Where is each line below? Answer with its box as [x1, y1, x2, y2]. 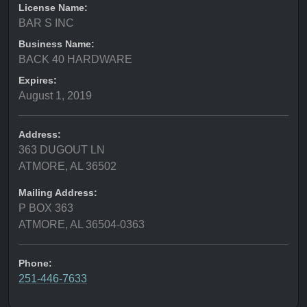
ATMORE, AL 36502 [19, 160, 116, 172]
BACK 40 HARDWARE [19, 53, 132, 65]
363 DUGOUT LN [19, 144, 105, 156]
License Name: [19, 2, 88, 13]
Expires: [19, 75, 57, 86]
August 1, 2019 [19, 90, 92, 101]
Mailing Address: [19, 187, 97, 198]
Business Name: [19, 38, 95, 49]
